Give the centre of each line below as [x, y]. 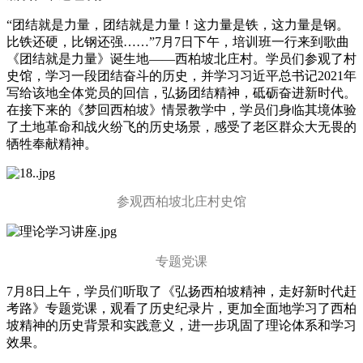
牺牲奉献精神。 [52, 143]
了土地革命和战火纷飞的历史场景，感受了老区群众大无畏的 [181, 126]
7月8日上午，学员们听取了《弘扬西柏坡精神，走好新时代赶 [181, 291]
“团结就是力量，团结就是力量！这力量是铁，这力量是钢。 [178, 24]
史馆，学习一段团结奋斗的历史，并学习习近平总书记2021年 [181, 75]
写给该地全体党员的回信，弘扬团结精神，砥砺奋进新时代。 [181, 92]
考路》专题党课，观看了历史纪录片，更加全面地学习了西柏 [181, 308]
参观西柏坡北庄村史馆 [181, 201]
